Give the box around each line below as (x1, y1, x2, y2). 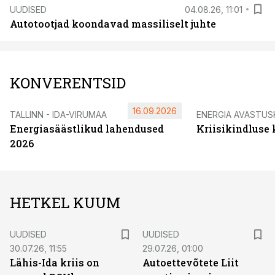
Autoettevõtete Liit (142, 256, 239, 269)
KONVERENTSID (10, 73, 126, 93)
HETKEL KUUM (10, 193, 120, 212)
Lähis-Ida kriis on (10, 256, 99, 269)
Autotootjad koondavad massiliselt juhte (10, 17, 216, 30)
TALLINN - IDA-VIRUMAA (10, 109, 107, 120)
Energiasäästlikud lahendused (10, 122, 164, 135)
